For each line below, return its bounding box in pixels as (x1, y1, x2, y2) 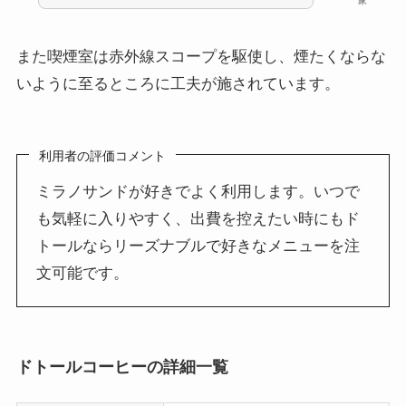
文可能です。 (36, 264, 130, 282)
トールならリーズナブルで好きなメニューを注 (36, 237, 361, 255)
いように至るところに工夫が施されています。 (15, 75, 340, 93)
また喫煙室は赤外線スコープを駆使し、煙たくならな (15, 48, 386, 66)
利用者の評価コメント (39, 148, 167, 163)
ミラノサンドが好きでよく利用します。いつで (36, 182, 361, 200)
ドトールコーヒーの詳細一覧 (15, 357, 228, 376)
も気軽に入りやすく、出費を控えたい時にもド (36, 209, 361, 227)
